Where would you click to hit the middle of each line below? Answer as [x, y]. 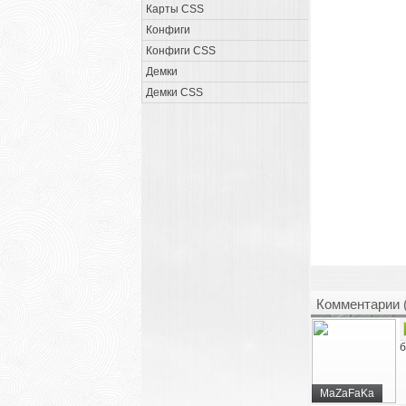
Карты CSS [175, 9]
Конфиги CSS [181, 51]
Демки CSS [174, 92]
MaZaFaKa [347, 393]
